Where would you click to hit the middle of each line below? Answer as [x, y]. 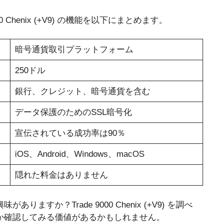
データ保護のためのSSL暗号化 [73, 112]
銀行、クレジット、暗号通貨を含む [82, 92]
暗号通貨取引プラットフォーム [74, 50]
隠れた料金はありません [61, 175]
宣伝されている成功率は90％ [70, 133]
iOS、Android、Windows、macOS [79, 154]
